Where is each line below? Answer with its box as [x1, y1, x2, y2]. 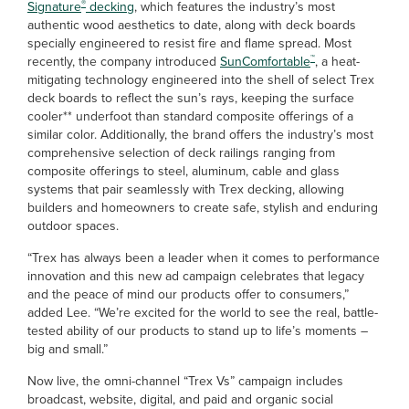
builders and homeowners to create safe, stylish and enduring [27, 197, 378, 216]
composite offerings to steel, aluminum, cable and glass [27, 161, 340, 180]
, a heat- [315, 51, 360, 70]
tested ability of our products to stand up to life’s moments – [27, 320, 368, 340]
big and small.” [27, 339, 108, 358]
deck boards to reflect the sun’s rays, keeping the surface [27, 88, 354, 107]
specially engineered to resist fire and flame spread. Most [27, 33, 351, 52]
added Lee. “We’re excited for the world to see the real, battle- [27, 302, 378, 321]
